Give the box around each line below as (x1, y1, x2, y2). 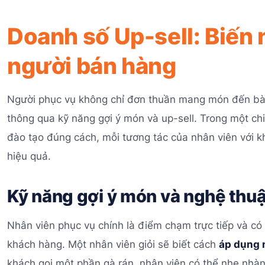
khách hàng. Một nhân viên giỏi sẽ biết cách (7, 238, 219, 251)
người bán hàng (7, 51, 176, 79)
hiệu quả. (7, 150, 51, 162)
